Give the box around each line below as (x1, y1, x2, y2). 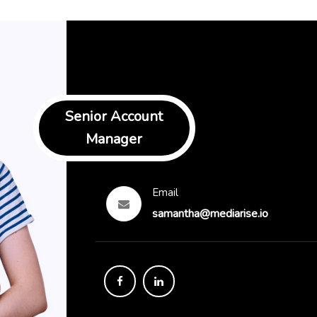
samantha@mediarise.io (151, 206, 268, 222)
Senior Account (65, 107, 163, 127)
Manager (86, 129, 142, 149)
